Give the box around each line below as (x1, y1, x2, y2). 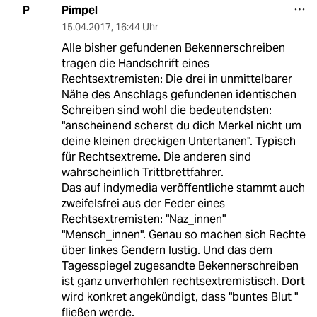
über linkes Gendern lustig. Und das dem (61, 242, 272, 258)
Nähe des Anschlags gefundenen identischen (61, 86, 296, 102)
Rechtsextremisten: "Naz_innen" (61, 211, 226, 226)
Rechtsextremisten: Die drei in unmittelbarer (61, 71, 292, 86)
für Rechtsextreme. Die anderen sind (61, 149, 251, 164)
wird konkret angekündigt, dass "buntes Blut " (61, 289, 298, 304)
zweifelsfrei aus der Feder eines (61, 195, 225, 211)
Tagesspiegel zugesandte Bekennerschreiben (61, 258, 299, 273)
